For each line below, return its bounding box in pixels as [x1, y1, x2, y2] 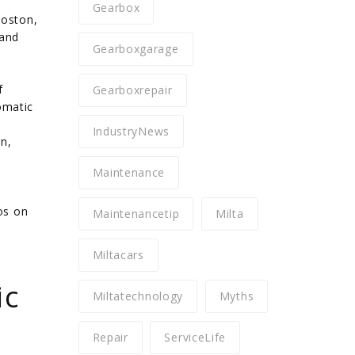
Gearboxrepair [92, 82, 173, 97]
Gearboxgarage [92, 41, 179, 56]
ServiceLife [164, 330, 227, 345]
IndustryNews [92, 124, 170, 139]
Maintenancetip [92, 206, 180, 221]
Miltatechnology [92, 288, 183, 303]
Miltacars [92, 247, 144, 262]
